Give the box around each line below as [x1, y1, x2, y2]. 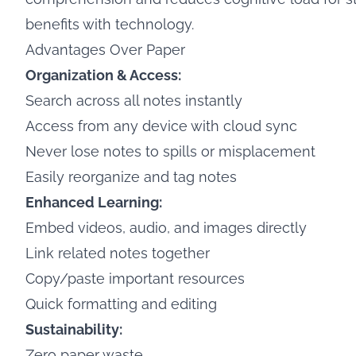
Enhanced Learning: [25, 194, 162, 211]
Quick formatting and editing [25, 296, 217, 312]
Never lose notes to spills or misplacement [25, 143, 315, 160]
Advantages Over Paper [25, 41, 185, 58]
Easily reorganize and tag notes [25, 168, 237, 185]
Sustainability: [25, 321, 122, 338]
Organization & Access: [25, 67, 181, 83]
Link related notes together [25, 245, 210, 261]
